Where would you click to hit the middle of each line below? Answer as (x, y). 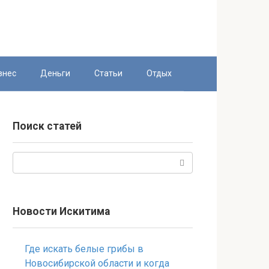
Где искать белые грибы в (84, 249)
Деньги (55, 73)
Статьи (108, 73)
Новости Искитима (61, 211)
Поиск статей (47, 126)
